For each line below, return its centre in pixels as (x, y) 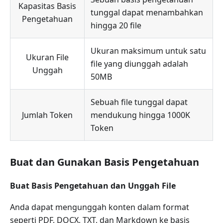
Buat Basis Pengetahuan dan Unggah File (93, 186)
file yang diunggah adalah (139, 64)
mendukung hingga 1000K (140, 115)
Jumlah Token (47, 115)
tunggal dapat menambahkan (147, 12)
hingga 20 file (116, 25)
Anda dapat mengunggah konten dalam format (100, 207)
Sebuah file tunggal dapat (139, 102)
